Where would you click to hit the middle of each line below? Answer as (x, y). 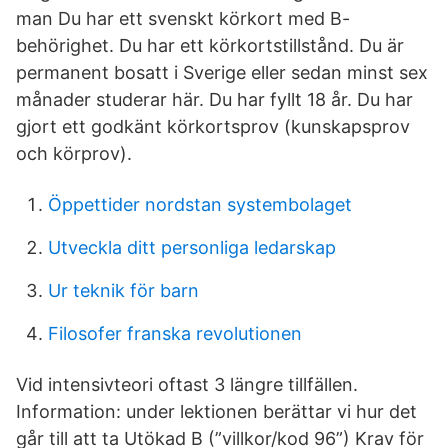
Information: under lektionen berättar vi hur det (216, 411)
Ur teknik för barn (123, 290)
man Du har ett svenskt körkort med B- (183, 18)
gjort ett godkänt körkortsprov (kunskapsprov (213, 126)
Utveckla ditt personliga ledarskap (192, 247)
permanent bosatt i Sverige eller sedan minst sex (222, 72)
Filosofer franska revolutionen (175, 333)
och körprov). (74, 153)
